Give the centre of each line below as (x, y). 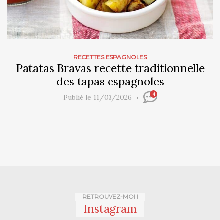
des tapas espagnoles (110, 82)
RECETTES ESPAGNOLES (110, 57)
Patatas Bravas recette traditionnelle (110, 68)
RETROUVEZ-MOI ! (110, 197)
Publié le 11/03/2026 (98, 97)
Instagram (110, 209)
